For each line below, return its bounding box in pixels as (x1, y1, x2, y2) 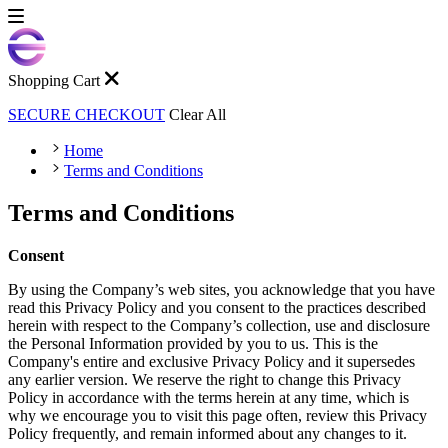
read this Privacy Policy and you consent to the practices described (8, 298, 426, 316)
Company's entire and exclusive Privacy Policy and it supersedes (8, 352, 415, 370)
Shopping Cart (8, 72, 100, 89)
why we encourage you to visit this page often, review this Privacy (8, 406, 427, 424)
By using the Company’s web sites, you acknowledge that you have (8, 280, 435, 298)
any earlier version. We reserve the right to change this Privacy (8, 370, 401, 388)
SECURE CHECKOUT (8, 106, 165, 123)
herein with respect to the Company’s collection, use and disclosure (8, 316, 430, 334)
